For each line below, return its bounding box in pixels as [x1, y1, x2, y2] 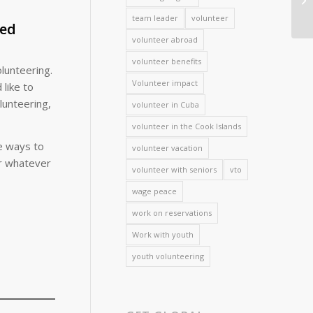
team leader [132, 13, 179, 23]
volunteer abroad [132, 34, 198, 45]
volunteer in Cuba [132, 99, 200, 110]
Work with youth [132, 229, 194, 240]
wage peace [132, 186, 177, 196]
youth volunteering [132, 251, 205, 261]
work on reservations [132, 208, 212, 218]
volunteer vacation [132, 143, 203, 153]
